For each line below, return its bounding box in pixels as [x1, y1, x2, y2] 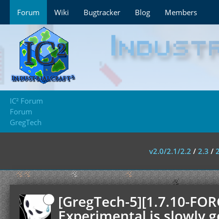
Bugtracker [84, 7, 120, 17]
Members [165, 7, 197, 17]
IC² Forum [10, 96, 43, 106]
